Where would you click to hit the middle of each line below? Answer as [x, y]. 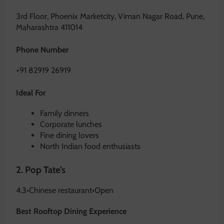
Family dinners [64, 113]
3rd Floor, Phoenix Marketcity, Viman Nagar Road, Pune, [110, 16]
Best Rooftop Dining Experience [71, 211]
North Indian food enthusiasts [90, 146]
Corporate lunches [71, 124]
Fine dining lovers [69, 135]
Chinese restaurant [60, 190]
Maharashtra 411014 [49, 27]
